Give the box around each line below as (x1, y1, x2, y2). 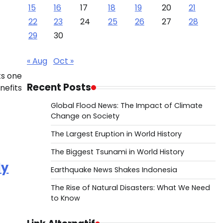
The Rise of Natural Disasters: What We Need (50, 183, 210, 193)
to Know (50, 193, 80, 203)
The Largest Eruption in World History (50, 129, 182, 139)
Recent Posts (26, 81, 91, 94)
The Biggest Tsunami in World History (50, 147, 184, 157)
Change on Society (50, 111, 119, 121)
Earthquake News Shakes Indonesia (50, 165, 177, 175)
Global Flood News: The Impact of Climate (50, 101, 203, 111)
